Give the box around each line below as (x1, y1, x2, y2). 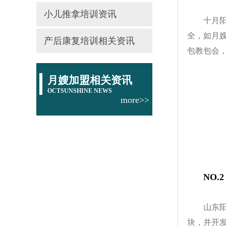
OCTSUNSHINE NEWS (47, 87, 112, 95)
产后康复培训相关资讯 (44, 36, 135, 46)
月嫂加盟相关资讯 (47, 74, 132, 87)
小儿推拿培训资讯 (44, 9, 117, 20)
